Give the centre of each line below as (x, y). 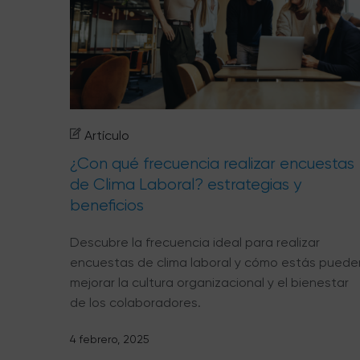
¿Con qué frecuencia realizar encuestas (212, 163)
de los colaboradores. (135, 302)
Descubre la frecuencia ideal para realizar (195, 242)
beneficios (107, 205)
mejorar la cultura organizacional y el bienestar (209, 282)
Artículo (107, 135)
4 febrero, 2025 (110, 339)
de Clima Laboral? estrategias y (186, 184)
